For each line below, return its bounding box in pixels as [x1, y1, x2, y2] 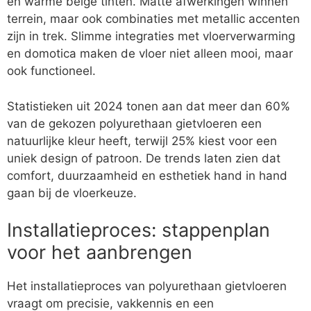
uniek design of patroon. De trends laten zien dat [7, 151, 280, 165]
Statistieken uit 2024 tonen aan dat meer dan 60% [7, 99, 290, 113]
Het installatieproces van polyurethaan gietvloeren [7, 279, 287, 294]
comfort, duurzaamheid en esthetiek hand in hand [7, 168, 287, 183]
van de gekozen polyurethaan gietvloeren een [7, 116, 262, 131]
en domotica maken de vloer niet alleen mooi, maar [7, 47, 293, 61]
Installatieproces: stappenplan [7, 219, 270, 242]
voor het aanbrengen [7, 241, 192, 264]
